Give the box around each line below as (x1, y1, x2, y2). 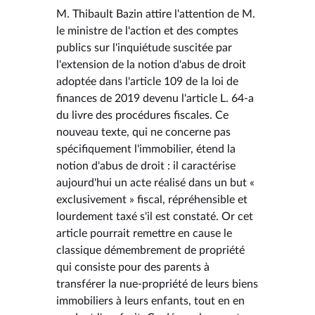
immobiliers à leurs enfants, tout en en (56, 295, 245, 307)
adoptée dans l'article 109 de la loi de (56, 75, 238, 87)
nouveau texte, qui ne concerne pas (56, 126, 231, 138)
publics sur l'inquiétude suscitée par (56, 41, 232, 53)
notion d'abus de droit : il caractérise (56, 160, 236, 172)
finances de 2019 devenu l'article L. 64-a (56, 92, 254, 104)
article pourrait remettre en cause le (56, 227, 232, 239)
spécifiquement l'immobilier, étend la (56, 143, 236, 155)
